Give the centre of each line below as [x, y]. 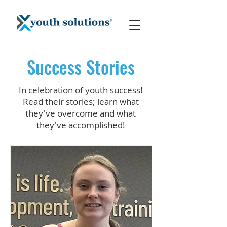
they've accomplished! [81, 125]
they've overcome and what [81, 113]
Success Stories [81, 67]
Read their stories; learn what [81, 102]
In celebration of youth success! [81, 90]
